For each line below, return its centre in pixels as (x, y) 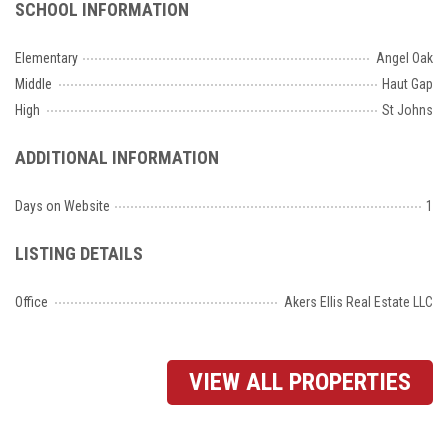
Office (31, 302)
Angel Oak (404, 58)
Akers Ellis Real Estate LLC (358, 302)
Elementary (46, 58)
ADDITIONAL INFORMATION (117, 158)
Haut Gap (407, 84)
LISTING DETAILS (79, 254)
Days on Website (62, 206)
